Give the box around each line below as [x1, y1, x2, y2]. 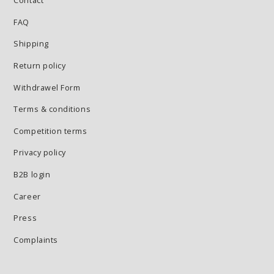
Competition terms [13, 125, 87, 136]
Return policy [13, 61, 66, 72]
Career [13, 191, 41, 202]
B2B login [13, 169, 51, 180]
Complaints [13, 234, 58, 245]
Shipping [13, 39, 49, 50]
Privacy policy [13, 147, 66, 158]
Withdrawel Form [13, 82, 81, 93]
